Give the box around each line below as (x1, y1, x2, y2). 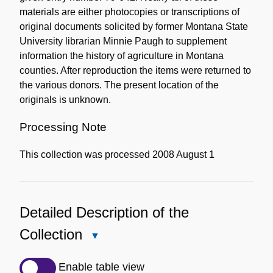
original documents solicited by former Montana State (19, 21, 248, 32)
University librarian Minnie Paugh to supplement (19, 35, 227, 46)
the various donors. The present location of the (19, 79, 219, 90)
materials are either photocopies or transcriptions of (19, 6, 239, 17)
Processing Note (19, 120, 107, 133)
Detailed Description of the (19, 204, 189, 221)
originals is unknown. (19, 94, 111, 105)
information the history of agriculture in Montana (19, 50, 224, 61)
